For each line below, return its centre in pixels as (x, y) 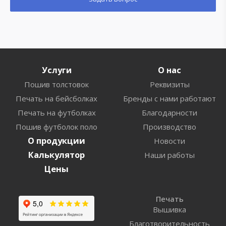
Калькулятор (56, 155)
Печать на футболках (56, 113)
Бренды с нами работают (169, 99)
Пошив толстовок (56, 84)
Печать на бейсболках (56, 99)
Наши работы (169, 155)
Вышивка (169, 210)
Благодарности (169, 113)
